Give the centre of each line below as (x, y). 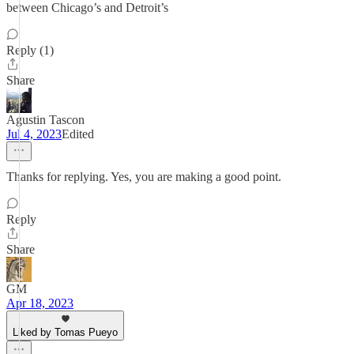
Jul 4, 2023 (34, 134)
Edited (78, 134)
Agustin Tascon (45, 120)
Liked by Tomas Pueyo (65, 332)
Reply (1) (30, 50)
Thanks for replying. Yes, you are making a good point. (144, 177)
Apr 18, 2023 (40, 303)
